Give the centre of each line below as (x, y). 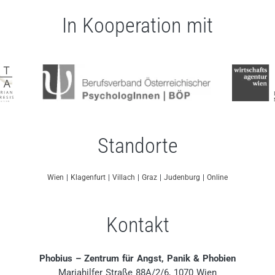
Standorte (137, 145)
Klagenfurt (89, 177)
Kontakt (137, 225)
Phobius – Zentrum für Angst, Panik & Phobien (137, 258)
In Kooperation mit (137, 25)
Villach (125, 177)
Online (217, 177)
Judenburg (183, 177)
